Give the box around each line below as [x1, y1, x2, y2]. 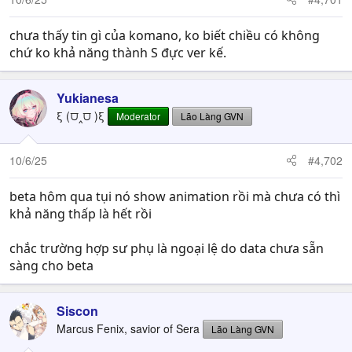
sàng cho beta [9, 256, 93, 274]
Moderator [116, 108, 160, 123]
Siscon [57, 301, 98, 320]
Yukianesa [57, 88, 119, 107]
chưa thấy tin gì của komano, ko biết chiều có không [9, 26, 320, 44]
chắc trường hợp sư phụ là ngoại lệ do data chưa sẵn [9, 239, 324, 257]
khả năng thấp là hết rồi [9, 204, 152, 222]
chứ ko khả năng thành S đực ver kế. [9, 43, 226, 61]
